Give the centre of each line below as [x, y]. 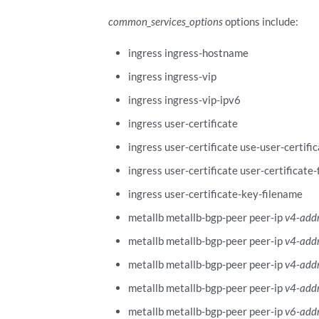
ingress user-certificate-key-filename [215, 193]
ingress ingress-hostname [188, 52]
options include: [261, 21]
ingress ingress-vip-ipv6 [184, 99]
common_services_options [166, 21]
